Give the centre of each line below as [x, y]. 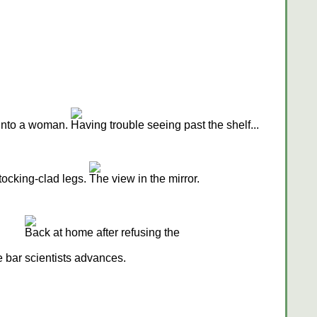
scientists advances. [75, 258]
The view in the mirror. [144, 179]
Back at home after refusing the [102, 233]
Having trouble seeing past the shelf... [165, 125]
